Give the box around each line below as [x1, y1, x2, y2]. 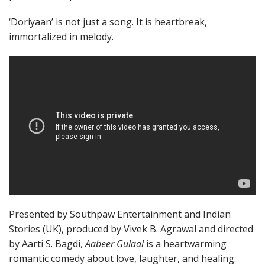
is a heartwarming [144, 237, 227, 251]
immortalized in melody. [9, 30, 114, 43]
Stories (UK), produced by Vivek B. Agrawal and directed [9, 222, 253, 236]
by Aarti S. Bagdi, [9, 237, 85, 251]
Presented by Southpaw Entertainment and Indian [9, 208, 231, 221]
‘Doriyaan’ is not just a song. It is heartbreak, [9, 15, 207, 28]
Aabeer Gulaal [85, 237, 144, 251]
